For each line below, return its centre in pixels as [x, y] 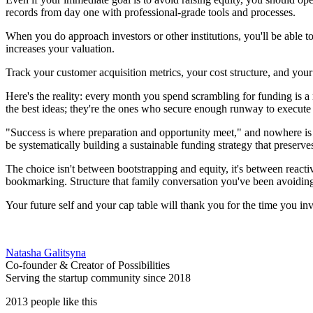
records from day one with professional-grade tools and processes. [151, 12]
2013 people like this [51, 301]
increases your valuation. [60, 48]
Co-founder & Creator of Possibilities [88, 265]
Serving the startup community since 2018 [98, 277]
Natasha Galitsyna [46, 252]
